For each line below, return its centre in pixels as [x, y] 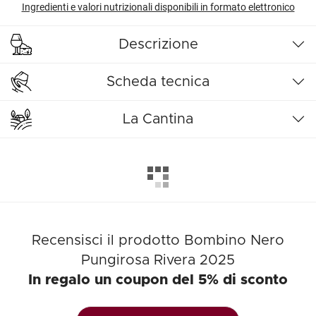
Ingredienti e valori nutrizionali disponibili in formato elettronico [158, 7]
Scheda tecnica [158, 82]
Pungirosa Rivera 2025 [158, 261]
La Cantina [158, 120]
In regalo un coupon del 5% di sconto [158, 280]
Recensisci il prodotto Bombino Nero [158, 241]
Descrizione [158, 45]
